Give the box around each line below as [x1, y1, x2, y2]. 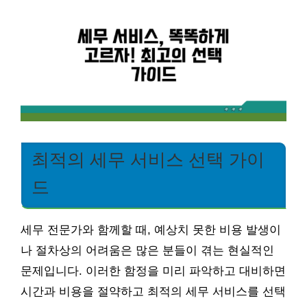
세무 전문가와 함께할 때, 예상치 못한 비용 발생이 [21, 223, 281, 236]
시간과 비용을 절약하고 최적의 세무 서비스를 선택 [21, 284, 286, 298]
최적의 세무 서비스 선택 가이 [32, 150, 265, 170]
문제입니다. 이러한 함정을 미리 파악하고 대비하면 [21, 264, 286, 278]
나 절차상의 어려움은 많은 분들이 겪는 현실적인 [21, 243, 274, 257]
